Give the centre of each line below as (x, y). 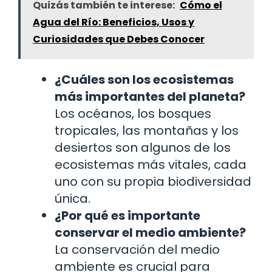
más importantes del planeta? (150, 96)
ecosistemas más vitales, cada (151, 164)
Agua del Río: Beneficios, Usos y (114, 22)
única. (73, 198)
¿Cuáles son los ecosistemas (144, 79)
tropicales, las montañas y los (147, 130)
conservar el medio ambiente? (150, 232)
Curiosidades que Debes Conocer (119, 39)
